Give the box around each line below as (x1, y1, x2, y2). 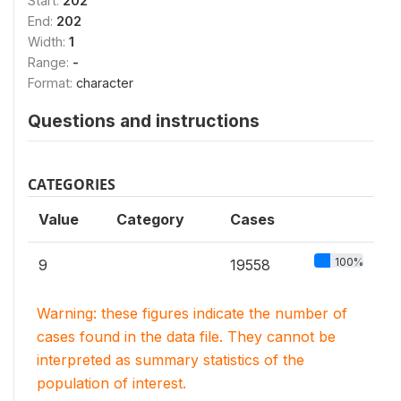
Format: (28, 74, 76, 90)
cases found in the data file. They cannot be (37, 327, 336, 346)
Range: (28, 54, 73, 70)
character (76, 74, 133, 90)
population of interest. (37, 373, 186, 392)
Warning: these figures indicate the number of (37, 303, 347, 322)
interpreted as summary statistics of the (37, 350, 304, 369)
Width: (28, 33, 69, 49)
